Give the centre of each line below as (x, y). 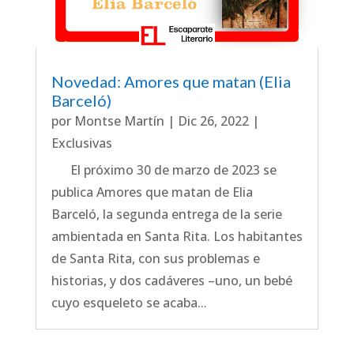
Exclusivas (81, 143)
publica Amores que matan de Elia (152, 192)
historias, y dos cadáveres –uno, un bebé (171, 280)
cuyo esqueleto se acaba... (129, 302)
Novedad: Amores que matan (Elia (171, 81)
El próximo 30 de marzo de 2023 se (164, 169)
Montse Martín (119, 121)
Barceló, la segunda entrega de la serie (166, 214)
